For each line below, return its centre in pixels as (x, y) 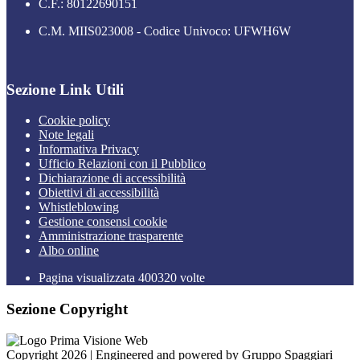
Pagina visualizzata (88, 278)
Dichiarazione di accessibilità (112, 178)
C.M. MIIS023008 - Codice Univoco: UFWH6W (165, 31)
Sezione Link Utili (65, 89)
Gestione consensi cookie (103, 222)
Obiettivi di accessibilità (99, 193)
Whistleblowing (79, 207)
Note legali (66, 135)
